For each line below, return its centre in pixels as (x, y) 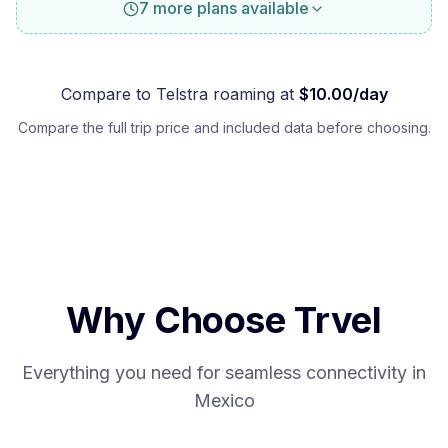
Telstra (181, 94)
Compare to (108, 94)
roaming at (250, 94)
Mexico (224, 400)
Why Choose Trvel (224, 320)
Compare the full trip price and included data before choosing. (224, 127)
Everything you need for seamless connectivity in (224, 372)
